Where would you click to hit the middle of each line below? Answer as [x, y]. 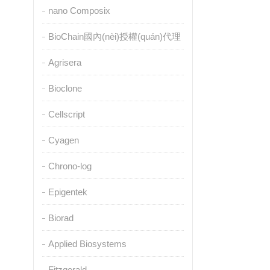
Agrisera [64, 62]
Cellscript [66, 114]
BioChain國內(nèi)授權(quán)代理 [114, 36]
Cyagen [63, 140]
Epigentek [67, 192]
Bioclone [65, 88]
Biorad [61, 218]
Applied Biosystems [87, 244]
